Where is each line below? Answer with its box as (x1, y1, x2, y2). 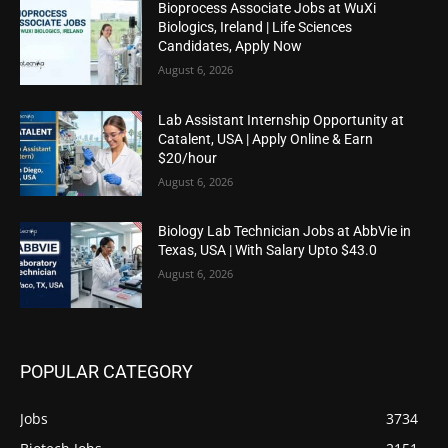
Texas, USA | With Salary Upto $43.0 (158, 242, 378, 259)
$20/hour (158, 149, 218, 166)
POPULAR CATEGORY (20, 360, 193, 382)
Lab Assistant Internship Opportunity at (158, 111, 405, 128)
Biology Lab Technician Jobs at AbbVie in (158, 223, 412, 240)
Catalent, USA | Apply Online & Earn (158, 130, 374, 147)
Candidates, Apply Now (158, 37, 303, 54)
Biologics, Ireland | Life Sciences (158, 18, 353, 35)
